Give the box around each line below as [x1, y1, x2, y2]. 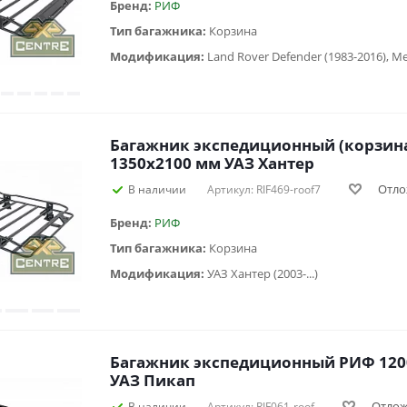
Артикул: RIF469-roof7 [207, 181, 321, 197]
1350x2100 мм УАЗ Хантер [110, 152, 314, 174]
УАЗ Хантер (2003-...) [207, 264, 318, 282]
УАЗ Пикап [110, 369, 195, 391]
